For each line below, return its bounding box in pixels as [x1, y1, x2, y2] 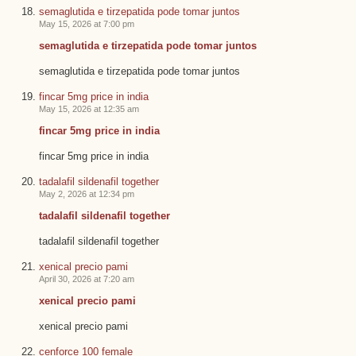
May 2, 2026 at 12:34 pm [38, 189, 134, 199]
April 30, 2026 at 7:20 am [38, 274, 134, 284]
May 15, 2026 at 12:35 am [38, 103, 139, 114]
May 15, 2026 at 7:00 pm [38, 18, 134, 29]
